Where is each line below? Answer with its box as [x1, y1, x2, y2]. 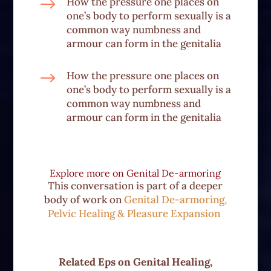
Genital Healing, [132, 255, 212, 269]
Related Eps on [58, 255, 133, 269]
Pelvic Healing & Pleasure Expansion [48, 207, 223, 221]
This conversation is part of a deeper [48, 179, 223, 193]
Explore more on [50, 167, 127, 180]
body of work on [44, 193, 124, 207]
